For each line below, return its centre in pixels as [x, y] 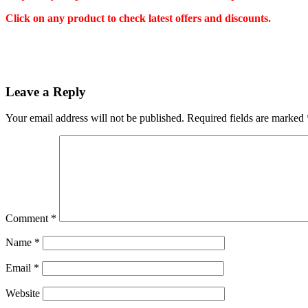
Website [23, 294]
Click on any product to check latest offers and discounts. [138, 18]
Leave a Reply [46, 91]
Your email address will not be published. [95, 118]
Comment [28, 219]
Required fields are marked [247, 118]
